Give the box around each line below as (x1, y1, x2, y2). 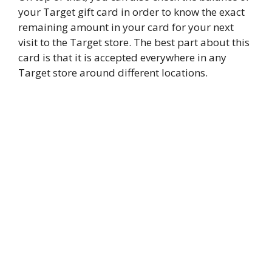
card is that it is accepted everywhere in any (18, 50, 226, 65)
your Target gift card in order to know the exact (18, 5, 245, 19)
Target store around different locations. (18, 66, 208, 80)
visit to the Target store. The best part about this (18, 35, 250, 50)
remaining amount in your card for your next (18, 20, 234, 35)
